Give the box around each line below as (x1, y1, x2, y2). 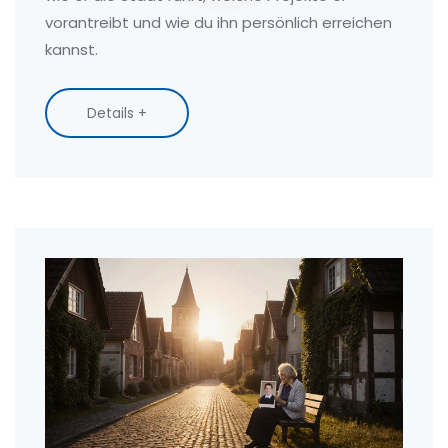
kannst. (45, 39, 98, 61)
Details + (87, 103, 147, 124)
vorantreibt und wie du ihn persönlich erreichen (45, 12, 392, 34)
